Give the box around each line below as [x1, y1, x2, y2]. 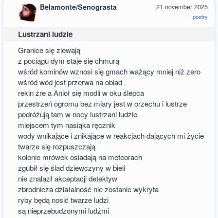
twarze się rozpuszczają [18, 141, 96, 151]
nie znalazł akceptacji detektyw [18, 173, 118, 183]
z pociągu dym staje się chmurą [18, 55, 120, 66]
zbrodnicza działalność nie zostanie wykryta [18, 183, 159, 194]
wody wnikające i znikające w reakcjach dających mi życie [18, 130, 204, 141]
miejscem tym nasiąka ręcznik [18, 119, 116, 130]
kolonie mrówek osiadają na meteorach [18, 151, 143, 162]
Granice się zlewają [18, 44, 81, 55]
